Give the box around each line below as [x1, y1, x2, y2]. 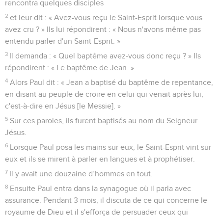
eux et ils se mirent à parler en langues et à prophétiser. [5, 155, 195, 163]
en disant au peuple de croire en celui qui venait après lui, [5, 90, 203, 98]
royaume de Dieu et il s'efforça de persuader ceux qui [5, 208, 188, 216]
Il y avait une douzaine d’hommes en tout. [9, 169, 153, 178]
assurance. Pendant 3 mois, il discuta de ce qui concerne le [5, 196, 207, 204]
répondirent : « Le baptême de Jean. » [5, 63, 134, 72]
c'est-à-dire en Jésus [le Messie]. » [5, 102, 121, 110]
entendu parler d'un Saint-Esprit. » [5, 37, 120, 45]
